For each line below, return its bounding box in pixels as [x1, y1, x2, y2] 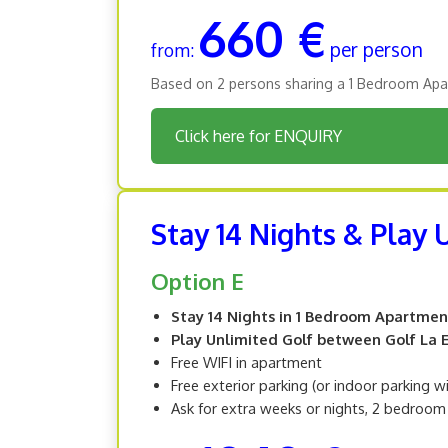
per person [330, 36, 423, 62]
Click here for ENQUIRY [175, 125, 342, 146]
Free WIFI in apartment [171, 352, 322, 371]
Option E [151, 266, 244, 295]
